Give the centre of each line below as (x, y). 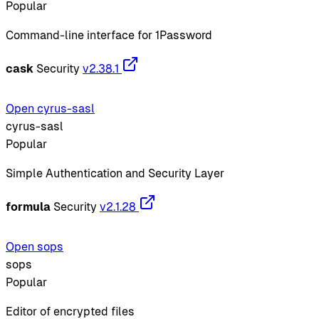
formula (28, 206)
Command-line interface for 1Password (109, 35)
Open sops (35, 246)
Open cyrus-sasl (50, 108)
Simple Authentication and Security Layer (115, 173)
